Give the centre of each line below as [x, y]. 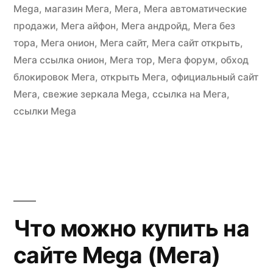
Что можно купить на [131, 228]
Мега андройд [154, 26]
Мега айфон [88, 26]
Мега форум [186, 60]
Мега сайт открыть [196, 43]
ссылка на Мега [190, 94]
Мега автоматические [195, 9]
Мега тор [131, 60]
